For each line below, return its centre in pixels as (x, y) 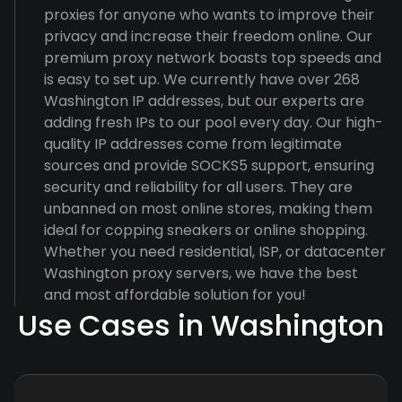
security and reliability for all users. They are (198, 187)
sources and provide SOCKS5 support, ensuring (209, 166)
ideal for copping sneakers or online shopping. (206, 230)
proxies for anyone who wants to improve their (209, 15)
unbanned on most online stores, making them (208, 209)
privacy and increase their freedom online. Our (208, 36)
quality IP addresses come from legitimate (193, 144)
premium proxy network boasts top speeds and (213, 58)
